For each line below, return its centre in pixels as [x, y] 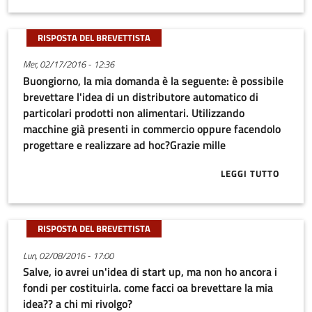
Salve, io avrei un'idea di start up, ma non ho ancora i [150, 272]
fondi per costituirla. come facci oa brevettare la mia [148, 288]
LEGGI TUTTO [250, 174]
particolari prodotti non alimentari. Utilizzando [133, 112]
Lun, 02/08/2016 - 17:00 [68, 255]
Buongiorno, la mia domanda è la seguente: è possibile [153, 80]
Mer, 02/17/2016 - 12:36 [68, 64]
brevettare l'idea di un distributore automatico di [140, 96]
